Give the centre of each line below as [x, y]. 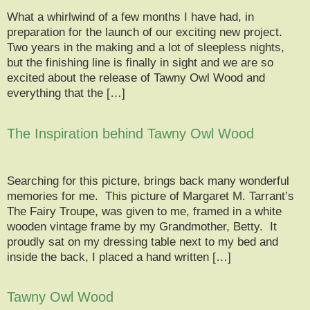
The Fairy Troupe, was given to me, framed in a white [144, 211]
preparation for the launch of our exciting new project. [145, 33]
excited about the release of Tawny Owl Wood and [136, 78]
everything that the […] [66, 93]
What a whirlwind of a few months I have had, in [130, 17]
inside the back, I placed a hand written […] [119, 257]
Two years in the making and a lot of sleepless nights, [146, 48]
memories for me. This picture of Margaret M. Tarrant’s [151, 196]
